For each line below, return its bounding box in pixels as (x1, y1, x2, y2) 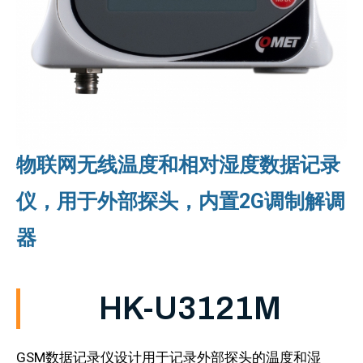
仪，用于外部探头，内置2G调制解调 (16, 190, 345, 213)
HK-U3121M (98, 291, 281, 326)
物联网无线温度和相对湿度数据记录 (16, 153, 340, 177)
